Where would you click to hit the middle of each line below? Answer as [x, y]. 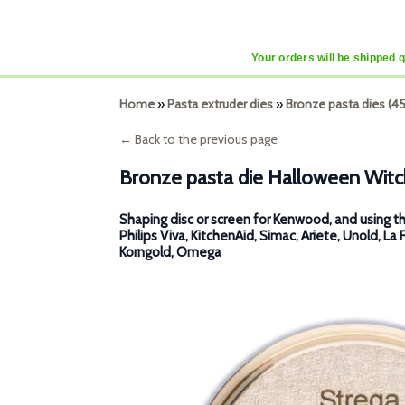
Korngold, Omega [170, 253]
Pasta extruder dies [220, 104]
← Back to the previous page [198, 140]
